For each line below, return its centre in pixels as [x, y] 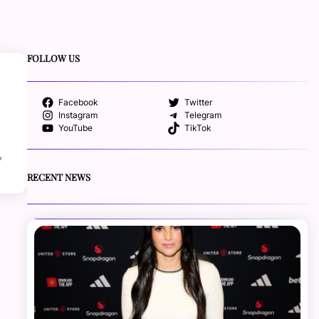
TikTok [198, 129]
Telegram [203, 116]
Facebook [78, 103]
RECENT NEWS [59, 177]
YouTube [75, 129]
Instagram [78, 116]
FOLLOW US [54, 58]
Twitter [199, 103]
